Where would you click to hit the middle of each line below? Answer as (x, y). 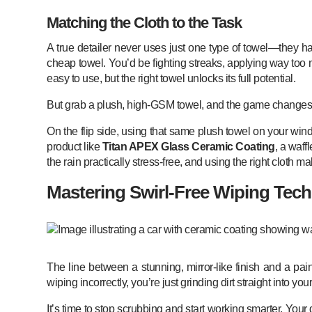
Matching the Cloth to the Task (145, 22)
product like (75, 146)
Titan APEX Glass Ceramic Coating (188, 146)
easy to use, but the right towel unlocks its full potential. (171, 78)
